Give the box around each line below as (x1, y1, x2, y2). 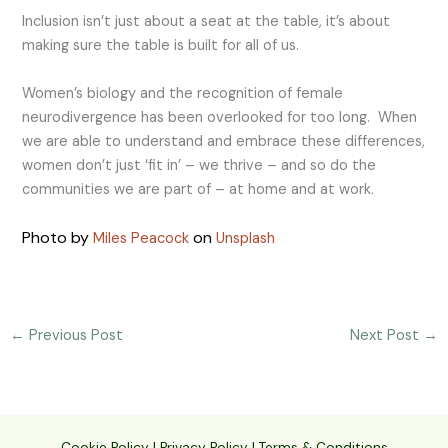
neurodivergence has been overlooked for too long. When (22, 107, 418, 127)
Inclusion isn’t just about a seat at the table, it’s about (22, 11, 391, 31)
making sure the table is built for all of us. (22, 35, 304, 55)
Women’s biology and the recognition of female (22, 83, 344, 103)
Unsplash (216, 228, 276, 248)
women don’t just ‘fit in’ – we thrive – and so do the (22, 155, 377, 175)
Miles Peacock (93, 228, 190, 248)
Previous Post (24, 326, 123, 346)
